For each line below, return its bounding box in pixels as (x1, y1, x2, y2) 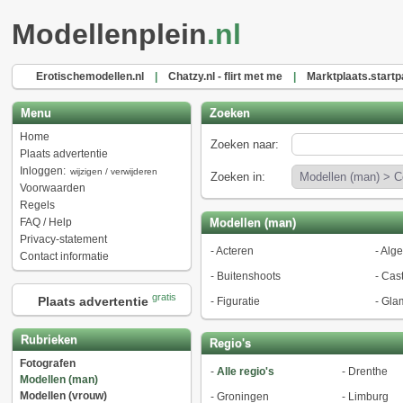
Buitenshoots (216, 270, 281, 282)
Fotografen (19, 357, 76, 370)
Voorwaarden (19, 182, 85, 194)
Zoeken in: (210, 170, 265, 184)
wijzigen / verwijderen (69, 166, 157, 176)
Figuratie (216, 295, 260, 308)
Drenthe (347, 365, 388, 378)
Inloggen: (19, 165, 68, 177)
